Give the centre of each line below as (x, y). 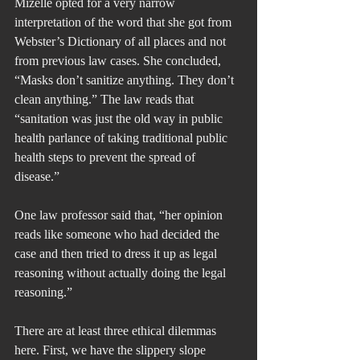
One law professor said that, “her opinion (120, 215)
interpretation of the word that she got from (125, 22)
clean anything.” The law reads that (106, 99)
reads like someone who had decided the (119, 234)
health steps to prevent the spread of (106, 157)
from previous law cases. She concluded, (119, 60)
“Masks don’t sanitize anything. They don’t (126, 80)
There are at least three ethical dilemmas (117, 330)
